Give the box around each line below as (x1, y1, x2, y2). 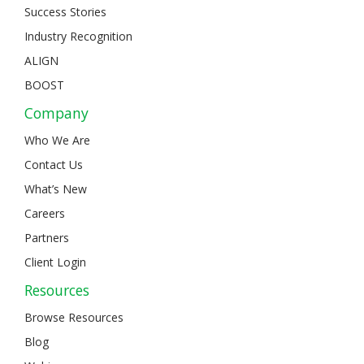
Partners (24, 229, 69, 245)
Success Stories (24, 3, 106, 19)
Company (24, 102, 89, 123)
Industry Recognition (24, 28, 132, 44)
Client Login (24, 253, 86, 270)
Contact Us (24, 156, 83, 172)
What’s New (24, 180, 87, 197)
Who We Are (24, 132, 90, 148)
